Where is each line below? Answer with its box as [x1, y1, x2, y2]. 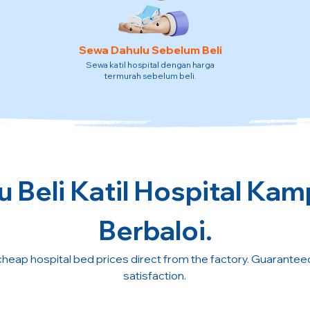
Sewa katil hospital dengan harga [85, 60, 215, 70]
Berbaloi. [98, 214, 212, 247]
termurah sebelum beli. [103, 71, 197, 81]
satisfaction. [123, 268, 186, 282]
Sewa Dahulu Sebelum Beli [78, 43, 222, 57]
